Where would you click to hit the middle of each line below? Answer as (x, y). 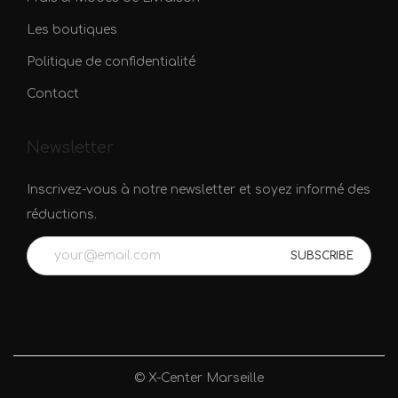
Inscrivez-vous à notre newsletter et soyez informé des (199, 189)
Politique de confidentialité (111, 61)
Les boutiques (72, 29)
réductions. (62, 214)
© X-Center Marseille (199, 378)
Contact (53, 93)
